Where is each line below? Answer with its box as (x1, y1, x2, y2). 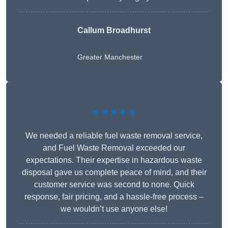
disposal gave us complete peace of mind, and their (21, 168, 207, 177)
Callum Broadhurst (77, 26, 151, 35)
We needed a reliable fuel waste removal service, (25, 131, 203, 140)
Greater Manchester (77, 53, 142, 62)
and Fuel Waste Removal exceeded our (43, 144, 185, 153)
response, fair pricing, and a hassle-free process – (24, 192, 204, 202)
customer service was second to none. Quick (34, 180, 194, 189)
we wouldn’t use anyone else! (61, 205, 167, 214)
